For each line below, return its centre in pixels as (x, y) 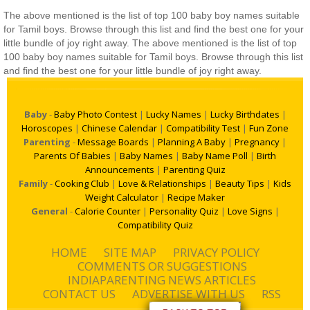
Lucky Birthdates (245, 114)
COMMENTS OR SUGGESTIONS (162, 266)
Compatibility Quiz (155, 225)
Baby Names (146, 156)
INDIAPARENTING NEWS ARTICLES (162, 280)
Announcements (119, 170)
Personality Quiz (184, 211)
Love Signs (250, 211)
